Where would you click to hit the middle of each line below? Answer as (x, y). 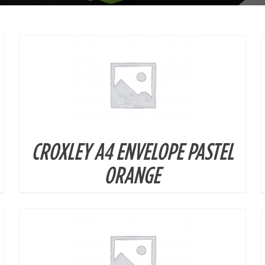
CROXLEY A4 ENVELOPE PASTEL (132, 151)
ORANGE (132, 175)
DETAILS (132, 162)
